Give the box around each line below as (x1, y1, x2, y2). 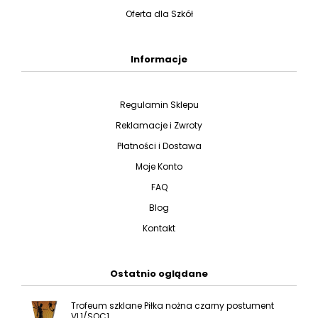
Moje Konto (136, 160, 182, 173)
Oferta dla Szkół (125, 8, 193, 21)
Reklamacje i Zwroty (116, 119, 202, 132)
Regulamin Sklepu (119, 99, 199, 111)
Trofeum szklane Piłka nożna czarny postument (71, 300, 274, 312)
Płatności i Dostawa (116, 140, 202, 153)
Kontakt (143, 222, 175, 235)
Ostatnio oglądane (110, 267, 208, 281)
